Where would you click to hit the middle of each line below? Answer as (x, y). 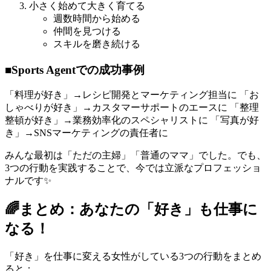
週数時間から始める (97, 18)
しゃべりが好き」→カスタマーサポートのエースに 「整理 (132, 108)
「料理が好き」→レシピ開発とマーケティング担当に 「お (132, 95)
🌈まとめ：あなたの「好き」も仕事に (131, 210)
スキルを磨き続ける (97, 44)
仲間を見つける (87, 31)
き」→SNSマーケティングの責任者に (87, 133)
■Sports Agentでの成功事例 (75, 70)
